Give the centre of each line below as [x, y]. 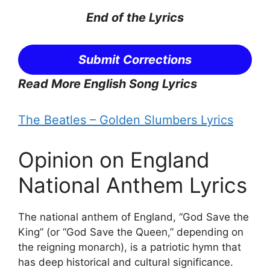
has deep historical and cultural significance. [126, 262]
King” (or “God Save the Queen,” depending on [131, 232]
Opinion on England [114, 160]
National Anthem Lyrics [133, 185]
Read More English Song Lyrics [108, 84]
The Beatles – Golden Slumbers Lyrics [126, 120]
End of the [118, 18]
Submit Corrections [135, 60]
